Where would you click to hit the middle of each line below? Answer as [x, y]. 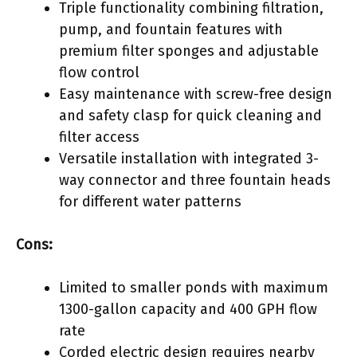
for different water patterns [150, 201]
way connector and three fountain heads [195, 180]
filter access [99, 137]
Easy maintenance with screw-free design [196, 94]
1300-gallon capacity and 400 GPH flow [188, 309]
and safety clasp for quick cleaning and [190, 115]
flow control [99, 72]
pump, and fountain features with [171, 29]
